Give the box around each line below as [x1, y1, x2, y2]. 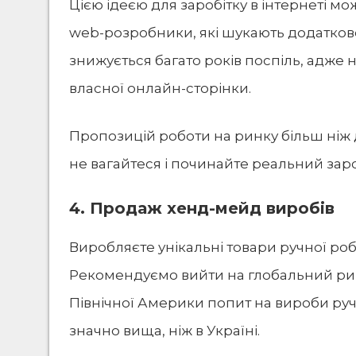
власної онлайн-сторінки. [69, 79, 251, 96]
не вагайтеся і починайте [69, 156, 252, 172]
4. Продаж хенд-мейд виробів [69, 198, 335, 218]
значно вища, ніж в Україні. [69, 322, 260, 339]
